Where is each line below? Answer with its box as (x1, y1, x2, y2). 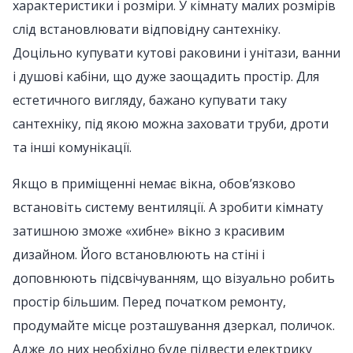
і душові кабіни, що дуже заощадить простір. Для (13, 68, 319, 85)
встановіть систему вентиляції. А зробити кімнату (13, 199, 323, 216)
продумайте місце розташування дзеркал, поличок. (13, 317, 335, 334)
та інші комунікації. (13, 139, 132, 156)
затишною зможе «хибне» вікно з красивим (13, 222, 284, 240)
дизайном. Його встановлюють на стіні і (13, 246, 265, 263)
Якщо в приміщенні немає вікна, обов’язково (13, 175, 295, 192)
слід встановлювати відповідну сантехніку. (13, 20, 281, 38)
